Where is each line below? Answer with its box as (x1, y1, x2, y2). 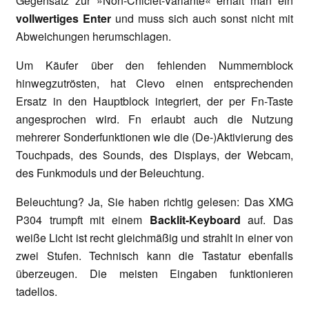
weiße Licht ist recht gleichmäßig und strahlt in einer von (16, 229, 293, 246)
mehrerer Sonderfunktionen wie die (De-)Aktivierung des (16, 128, 293, 145)
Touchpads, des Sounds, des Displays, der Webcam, (16, 146, 293, 163)
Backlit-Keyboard (149, 211, 241, 228)
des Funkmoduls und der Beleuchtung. (16, 164, 204, 181)
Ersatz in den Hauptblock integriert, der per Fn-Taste (16, 92, 293, 109)
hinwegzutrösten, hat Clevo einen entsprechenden (16, 74, 293, 91)
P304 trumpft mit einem (16, 211, 150, 228)
